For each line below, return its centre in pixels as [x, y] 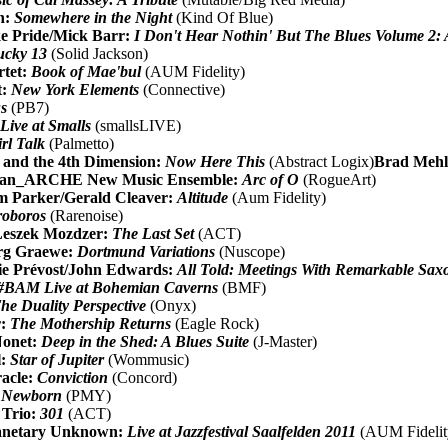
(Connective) [182, 89]
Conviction [73, 377]
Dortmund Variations [146, 251]
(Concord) [143, 377]
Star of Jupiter [57, 359]
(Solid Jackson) [98, 53]
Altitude [203, 197]
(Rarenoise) [85, 215]
